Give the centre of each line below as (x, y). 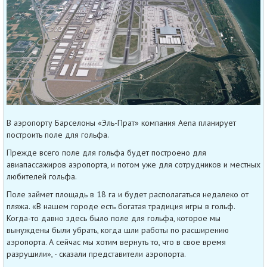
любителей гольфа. (42, 176)
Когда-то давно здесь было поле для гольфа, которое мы (114, 218)
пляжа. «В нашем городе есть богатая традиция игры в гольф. (121, 206)
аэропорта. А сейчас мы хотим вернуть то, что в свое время (116, 242)
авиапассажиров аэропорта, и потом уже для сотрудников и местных (133, 164)
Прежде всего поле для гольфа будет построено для (106, 152)
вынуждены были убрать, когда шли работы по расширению (118, 230)
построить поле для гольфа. (58, 134)
